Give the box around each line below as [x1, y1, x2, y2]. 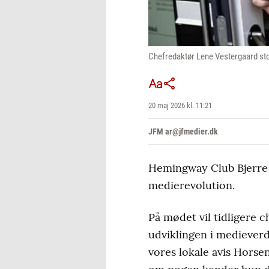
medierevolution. [148, 178, 235, 192]
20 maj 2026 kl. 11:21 [148, 100, 212, 110]
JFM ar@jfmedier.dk [148, 126, 218, 136]
